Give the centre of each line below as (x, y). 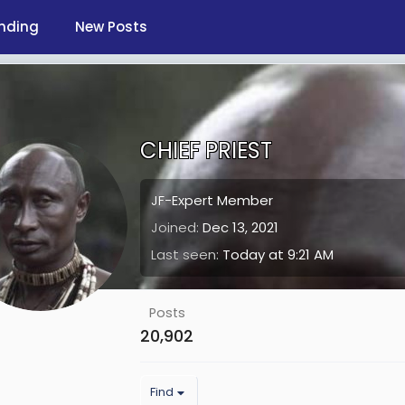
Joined (174, 227)
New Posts (111, 27)
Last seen (184, 254)
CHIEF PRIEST (206, 151)
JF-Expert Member (212, 200)
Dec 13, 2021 (240, 227)
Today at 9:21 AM (278, 254)
